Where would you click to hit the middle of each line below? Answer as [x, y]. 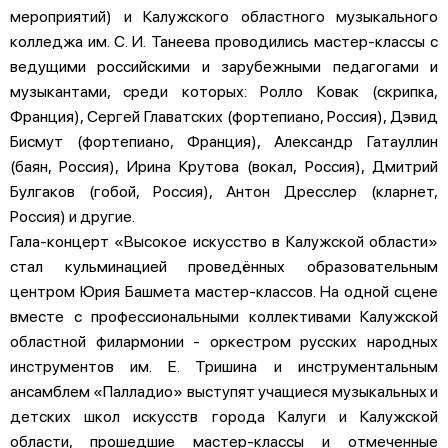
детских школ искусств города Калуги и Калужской [224, 415]
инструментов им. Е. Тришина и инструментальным [224, 365]
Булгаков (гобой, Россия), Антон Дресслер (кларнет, [224, 190]
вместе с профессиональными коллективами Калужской [224, 315]
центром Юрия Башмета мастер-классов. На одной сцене [224, 290]
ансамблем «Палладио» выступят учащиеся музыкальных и [224, 390]
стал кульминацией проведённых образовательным [224, 265]
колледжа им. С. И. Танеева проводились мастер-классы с [224, 40]
